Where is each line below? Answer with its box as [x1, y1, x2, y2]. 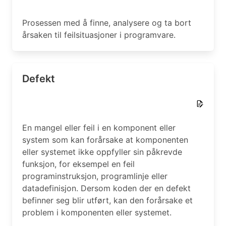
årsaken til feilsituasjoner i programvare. [22, 30, 176, 40]
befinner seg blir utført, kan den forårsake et [22, 195, 193, 205]
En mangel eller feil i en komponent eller [22, 123, 176, 133]
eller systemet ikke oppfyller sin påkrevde [22, 147, 182, 157]
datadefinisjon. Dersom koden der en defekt [22, 183, 191, 193]
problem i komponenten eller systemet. [22, 207, 172, 217]
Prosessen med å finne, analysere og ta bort [22, 18, 191, 28]
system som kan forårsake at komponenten [22, 135, 188, 145]
